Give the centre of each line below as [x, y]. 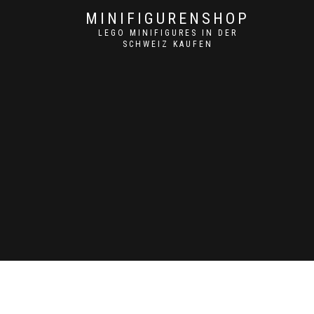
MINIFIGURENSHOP [168, 19]
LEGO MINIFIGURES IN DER [168, 33]
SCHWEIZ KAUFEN [168, 44]
